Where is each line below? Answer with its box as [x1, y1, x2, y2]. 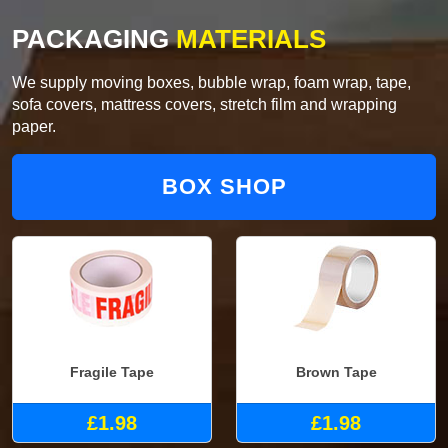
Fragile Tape [70, 364, 154, 381]
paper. [12, 117, 56, 135]
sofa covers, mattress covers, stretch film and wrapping [12, 95, 397, 113]
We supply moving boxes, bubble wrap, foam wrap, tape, [12, 73, 411, 91]
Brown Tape [295, 364, 377, 381]
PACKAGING [12, 23, 169, 54]
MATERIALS [169, 23, 326, 54]
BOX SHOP [161, 173, 287, 199]
